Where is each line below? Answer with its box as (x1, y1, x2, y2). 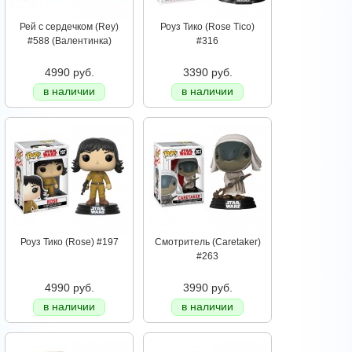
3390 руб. (182, 66, 233, 79)
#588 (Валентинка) (27, 35, 112, 47)
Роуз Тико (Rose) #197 (20, 236, 119, 248)
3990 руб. (182, 281, 233, 295)
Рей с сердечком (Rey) (20, 21, 119, 33)
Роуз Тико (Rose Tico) (160, 21, 255, 33)
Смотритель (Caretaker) (154, 236, 261, 248)
